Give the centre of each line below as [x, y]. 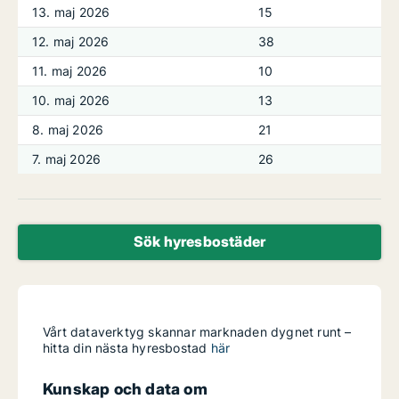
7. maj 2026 [67, 159]
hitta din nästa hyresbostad [127, 348]
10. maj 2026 [71, 100]
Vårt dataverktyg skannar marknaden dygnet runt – [197, 332]
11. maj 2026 [70, 71]
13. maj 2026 [71, 12]
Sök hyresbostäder [199, 241]
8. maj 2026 [68, 130]
